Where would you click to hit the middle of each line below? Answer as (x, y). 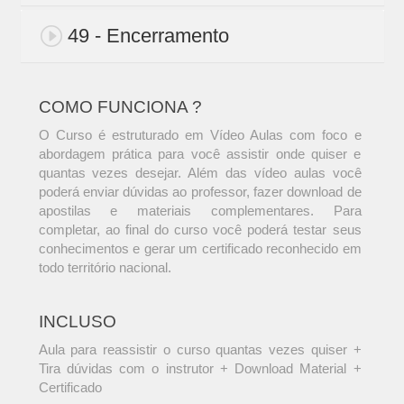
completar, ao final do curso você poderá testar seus (200, 230)
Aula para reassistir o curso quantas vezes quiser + (200, 350)
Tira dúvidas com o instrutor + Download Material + (200, 369)
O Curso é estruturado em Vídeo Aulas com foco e (200, 135)
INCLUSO (77, 322)
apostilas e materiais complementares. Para (200, 211)
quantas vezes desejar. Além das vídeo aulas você (200, 173)
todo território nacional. (105, 268)
